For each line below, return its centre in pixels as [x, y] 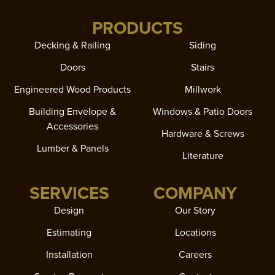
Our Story [196, 211]
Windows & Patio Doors [203, 112]
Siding [203, 45]
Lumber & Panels [72, 149]
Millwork [203, 90]
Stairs [203, 68]
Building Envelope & [72, 112]
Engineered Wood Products [72, 90]
